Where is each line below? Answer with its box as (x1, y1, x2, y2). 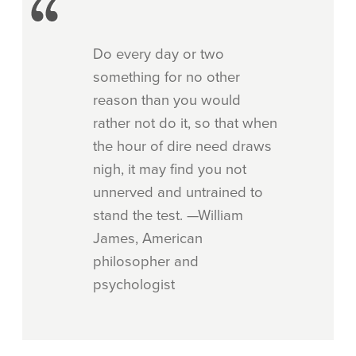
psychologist (93, 275, 175, 293)
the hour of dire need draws (93, 137, 272, 155)
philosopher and (93, 252, 199, 270)
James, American (93, 229, 203, 247)
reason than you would (93, 91, 241, 109)
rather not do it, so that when (93, 114, 277, 132)
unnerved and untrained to (93, 183, 263, 201)
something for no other (93, 68, 240, 86)
